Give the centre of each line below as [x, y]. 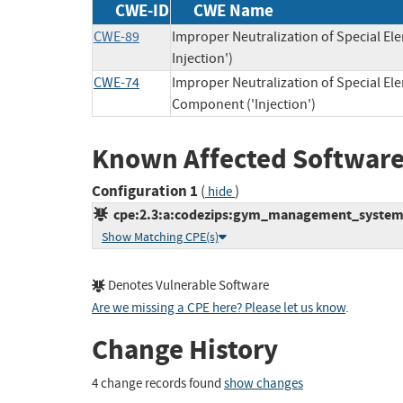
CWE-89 [116, 36]
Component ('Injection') [244, 104]
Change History [185, 350]
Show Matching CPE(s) [160, 237]
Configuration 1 [145, 192]
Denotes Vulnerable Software [187, 286]
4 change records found [158, 383]
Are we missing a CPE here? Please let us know [219, 309]
